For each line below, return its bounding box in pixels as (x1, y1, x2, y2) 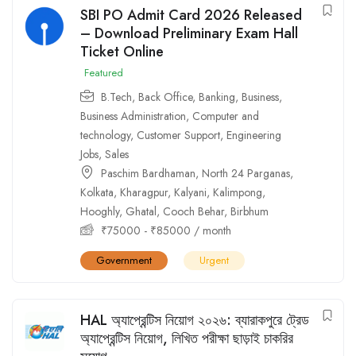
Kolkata (80, 184, 114, 200)
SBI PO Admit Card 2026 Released (80, 4, 302, 25)
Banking (199, 88, 235, 105)
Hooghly (80, 203, 119, 219)
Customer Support (137, 126, 220, 143)
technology (80, 126, 130, 143)
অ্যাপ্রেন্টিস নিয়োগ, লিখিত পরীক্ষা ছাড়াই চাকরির (80, 327, 293, 349)
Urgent (199, 252, 229, 268)
